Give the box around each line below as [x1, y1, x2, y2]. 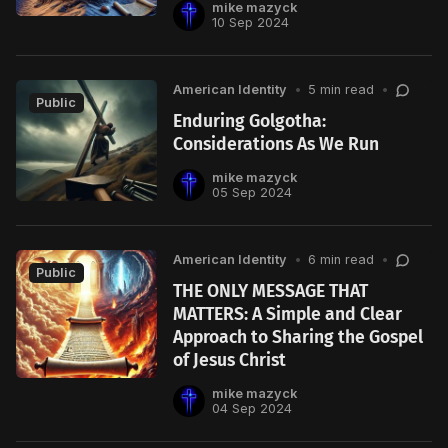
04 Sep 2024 [211, 401, 292, 417]
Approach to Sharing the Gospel [173, 326, 424, 348]
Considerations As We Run [173, 134, 380, 156]
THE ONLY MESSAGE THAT [173, 280, 369, 302]
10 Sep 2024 [211, 15, 289, 31]
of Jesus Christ [173, 349, 287, 371]
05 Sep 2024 [211, 185, 292, 201]
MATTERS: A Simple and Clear [173, 303, 403, 325]
